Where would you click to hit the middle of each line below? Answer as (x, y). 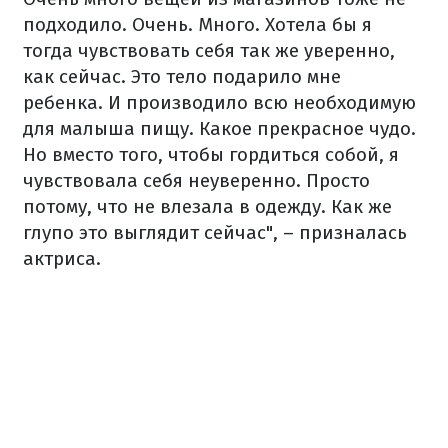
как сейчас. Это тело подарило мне (182, 77)
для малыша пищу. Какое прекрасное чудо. (219, 129)
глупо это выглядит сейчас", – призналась (215, 233)
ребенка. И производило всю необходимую (219, 103)
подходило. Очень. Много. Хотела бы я (197, 25)
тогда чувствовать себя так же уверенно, (209, 51)
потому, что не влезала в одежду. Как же (207, 207)
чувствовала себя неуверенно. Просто (196, 181)
